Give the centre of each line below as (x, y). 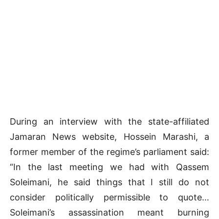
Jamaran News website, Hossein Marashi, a (109, 136)
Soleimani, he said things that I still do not (109, 182)
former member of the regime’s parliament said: (109, 152)
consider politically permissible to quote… (109, 197)
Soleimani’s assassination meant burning (109, 212)
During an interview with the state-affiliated (109, 121)
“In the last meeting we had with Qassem (109, 167)
